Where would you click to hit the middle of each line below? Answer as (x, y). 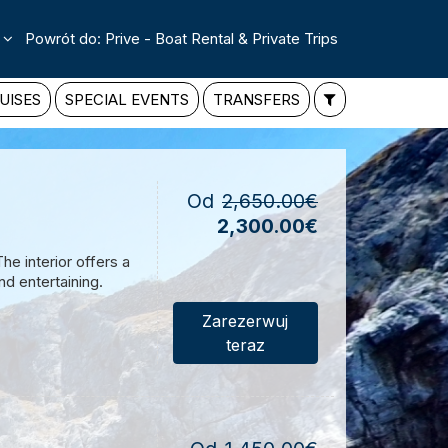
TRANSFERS (256, 99)
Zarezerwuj (245, 321)
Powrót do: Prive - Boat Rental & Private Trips (181, 39)
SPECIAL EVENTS (127, 99)
